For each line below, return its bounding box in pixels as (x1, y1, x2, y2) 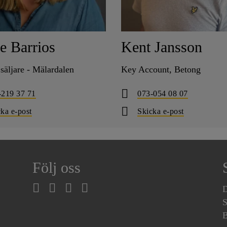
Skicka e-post (137, 106, 184, 116)
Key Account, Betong (121, 64, 201, 74)
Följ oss (32, 159, 81, 176)
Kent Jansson (121, 38, 202, 56)
